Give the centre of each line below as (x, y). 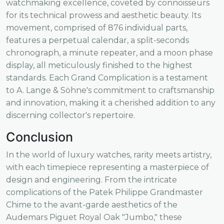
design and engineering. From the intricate (91, 179)
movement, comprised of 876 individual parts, (97, 27)
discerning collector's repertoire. (70, 115)
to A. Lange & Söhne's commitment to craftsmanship (110, 90)
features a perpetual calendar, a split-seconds (97, 40)
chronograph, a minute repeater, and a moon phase (109, 52)
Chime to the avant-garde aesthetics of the (92, 204)
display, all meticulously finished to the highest (99, 65)
